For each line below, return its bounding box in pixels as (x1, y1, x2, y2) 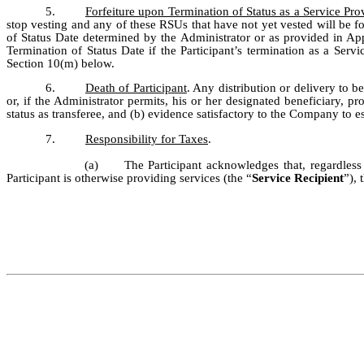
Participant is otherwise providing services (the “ (6, 171, 252, 184)
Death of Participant (85, 81, 187, 95)
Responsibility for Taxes (85, 132, 208, 145)
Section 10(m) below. (6, 56, 115, 70)
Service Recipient (252, 171, 344, 184)
